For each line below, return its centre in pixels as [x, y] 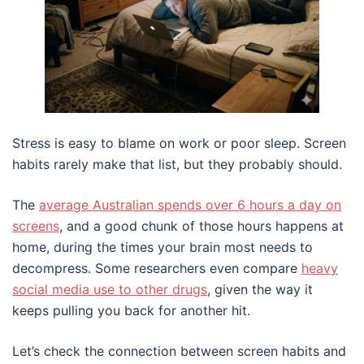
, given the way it [260, 290]
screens [36, 226]
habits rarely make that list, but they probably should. [177, 165]
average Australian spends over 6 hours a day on [190, 205]
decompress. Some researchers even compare [157, 269]
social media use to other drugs [110, 290]
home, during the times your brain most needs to [162, 247]
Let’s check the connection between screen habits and [179, 351]
